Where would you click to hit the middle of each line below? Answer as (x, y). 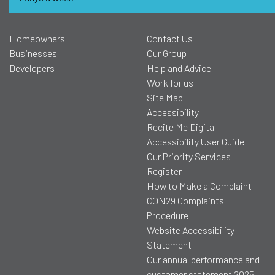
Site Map (165, 98)
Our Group (167, 53)
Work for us (170, 83)
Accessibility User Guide (196, 142)
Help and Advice (179, 68)
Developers (32, 68)
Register (164, 171)
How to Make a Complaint (199, 186)
